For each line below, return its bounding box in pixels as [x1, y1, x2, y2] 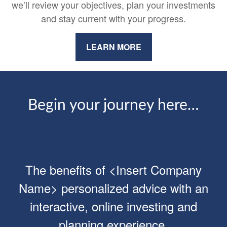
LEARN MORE [86, 41, 141, 53]
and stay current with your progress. [41, 12, 186, 25]
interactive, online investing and [30, 197, 197, 215]
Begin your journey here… [28, 98, 199, 113]
